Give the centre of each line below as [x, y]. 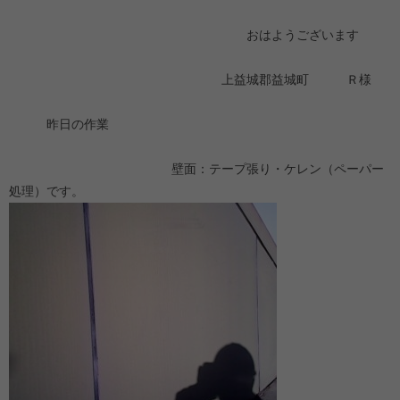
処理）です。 [46, 191]
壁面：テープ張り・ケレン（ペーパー [196, 169]
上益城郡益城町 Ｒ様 [190, 79]
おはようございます [184, 35]
